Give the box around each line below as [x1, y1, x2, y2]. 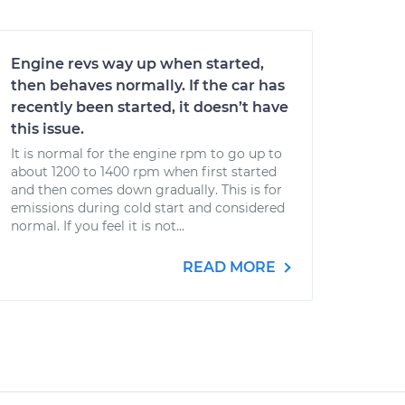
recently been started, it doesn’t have [11, 99, 288, 116]
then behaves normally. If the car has [11, 77, 285, 94]
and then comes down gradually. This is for [11, 182, 282, 198]
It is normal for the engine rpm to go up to [11, 146, 282, 162]
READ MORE [183, 259, 279, 276]
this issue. [11, 120, 84, 137]
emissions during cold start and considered [11, 200, 285, 216]
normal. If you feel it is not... [11, 218, 184, 234]
